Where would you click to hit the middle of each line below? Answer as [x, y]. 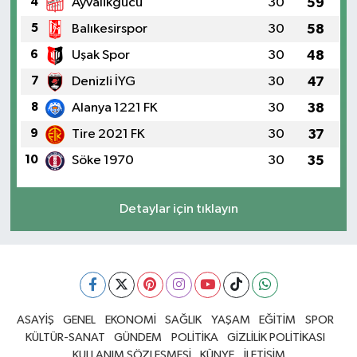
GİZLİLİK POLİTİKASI [276, 338]
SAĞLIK [184, 320]
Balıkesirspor [109, 29]
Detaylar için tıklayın [178, 210]
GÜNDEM [138, 338]
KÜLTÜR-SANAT [65, 338]
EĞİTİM [278, 320]
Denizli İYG [103, 82]
